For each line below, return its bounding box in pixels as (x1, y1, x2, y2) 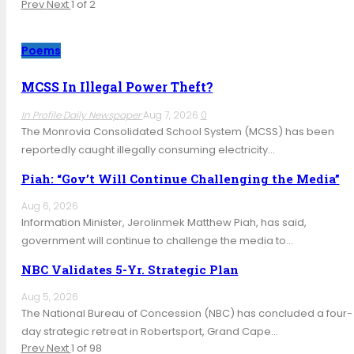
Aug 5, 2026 (21, 290, 78, 304)
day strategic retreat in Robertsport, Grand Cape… (21, 324, 278, 340)
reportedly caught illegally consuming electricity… (21, 142, 275, 158)
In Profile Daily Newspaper (21, 108, 143, 122)
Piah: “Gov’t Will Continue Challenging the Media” (21, 171, 340, 187)
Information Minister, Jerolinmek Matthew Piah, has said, (21, 215, 307, 231)
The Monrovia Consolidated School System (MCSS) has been (21, 124, 334, 140)
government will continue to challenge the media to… (21, 233, 293, 249)
